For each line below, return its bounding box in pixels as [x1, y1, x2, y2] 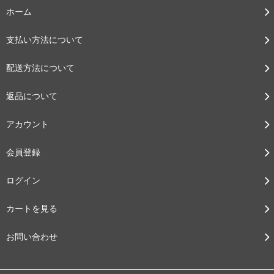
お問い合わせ [6, 231, 57, 242]
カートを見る [6, 203, 57, 214]
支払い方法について [6, 34, 83, 45]
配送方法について [6, 62, 75, 73]
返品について [6, 91, 57, 102]
